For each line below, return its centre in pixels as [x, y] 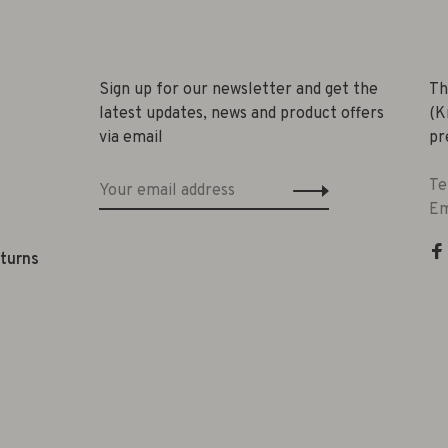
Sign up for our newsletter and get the [238, 90]
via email [131, 138]
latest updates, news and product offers [241, 114]
